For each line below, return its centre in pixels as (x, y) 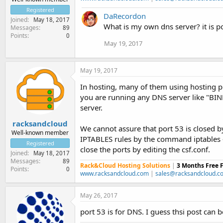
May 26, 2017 (99, 195)
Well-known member (40, 132)
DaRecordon (125, 16)
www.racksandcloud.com (114, 173)
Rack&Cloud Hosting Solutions (125, 166)
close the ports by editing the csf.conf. (145, 149)
